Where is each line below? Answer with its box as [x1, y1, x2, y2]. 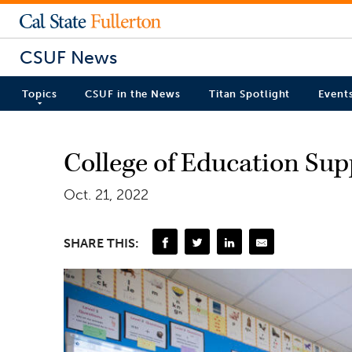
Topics [22, 88, 57, 101]
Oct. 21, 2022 [64, 185, 148, 203]
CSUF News [20, 46, 117, 68]
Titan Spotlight [208, 88, 291, 101]
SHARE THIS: [64, 235, 139, 251]
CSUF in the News [85, 88, 181, 101]
